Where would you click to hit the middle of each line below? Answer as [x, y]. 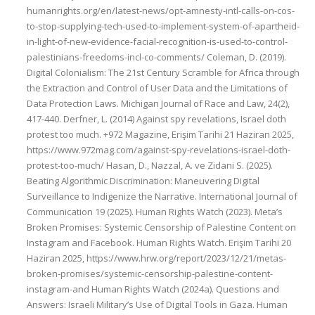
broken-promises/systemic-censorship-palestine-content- [150, 274]
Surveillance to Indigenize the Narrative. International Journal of [162, 196]
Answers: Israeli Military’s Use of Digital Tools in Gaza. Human [157, 304]
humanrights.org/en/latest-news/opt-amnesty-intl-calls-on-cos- [161, 11]
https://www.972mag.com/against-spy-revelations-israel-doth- [159, 150]
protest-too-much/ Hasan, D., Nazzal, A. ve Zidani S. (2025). [150, 165]
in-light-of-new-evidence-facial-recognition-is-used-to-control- [157, 41]
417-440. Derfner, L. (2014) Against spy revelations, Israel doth [156, 119]
